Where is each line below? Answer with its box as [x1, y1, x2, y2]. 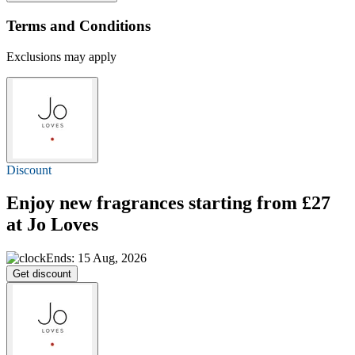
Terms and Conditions [6, 17, 151, 34]
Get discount [13, 268, 71, 281]
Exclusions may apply [6, 49, 116, 63]
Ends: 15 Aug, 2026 [46, 251, 147, 265]
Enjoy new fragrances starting [6, 193, 257, 214]
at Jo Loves [6, 214, 98, 235]
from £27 [257, 193, 330, 214]
